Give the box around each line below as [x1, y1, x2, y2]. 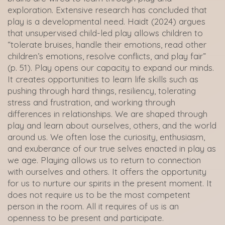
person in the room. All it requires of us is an [8, 201, 179, 211]
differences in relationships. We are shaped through [8, 108, 207, 119]
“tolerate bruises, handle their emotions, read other [8, 39, 206, 50]
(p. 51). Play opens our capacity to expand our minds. [8, 62, 214, 73]
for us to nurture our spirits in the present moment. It [8, 178, 212, 188]
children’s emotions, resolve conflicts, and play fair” [8, 51, 206, 61]
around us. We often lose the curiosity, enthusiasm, [8, 132, 205, 142]
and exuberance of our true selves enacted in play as [8, 143, 216, 154]
